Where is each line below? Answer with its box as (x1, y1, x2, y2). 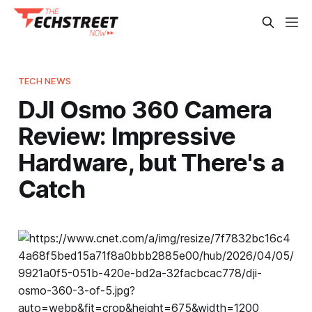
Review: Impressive (17, 120, 236, 150)
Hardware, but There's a (17, 147, 285, 177)
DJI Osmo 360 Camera (17, 94, 272, 124)
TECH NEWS (17, 75, 71, 86)
